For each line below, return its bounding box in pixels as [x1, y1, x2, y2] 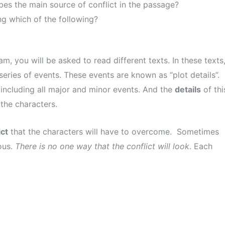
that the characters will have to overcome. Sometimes [8, 126, 219, 137]
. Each [189, 141, 212, 151]
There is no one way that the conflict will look [15, 141, 189, 151]
